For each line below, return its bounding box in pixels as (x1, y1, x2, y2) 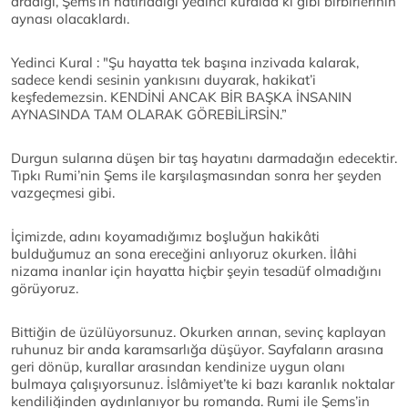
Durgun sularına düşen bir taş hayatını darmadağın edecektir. (11, 149, 397, 168)
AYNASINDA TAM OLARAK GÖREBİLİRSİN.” (11, 106, 287, 124)
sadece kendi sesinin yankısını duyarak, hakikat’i (11, 71, 316, 89)
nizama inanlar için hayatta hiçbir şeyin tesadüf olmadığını (11, 262, 382, 280)
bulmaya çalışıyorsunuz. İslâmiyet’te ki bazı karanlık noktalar (11, 375, 394, 393)
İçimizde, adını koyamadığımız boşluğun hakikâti (11, 228, 320, 246)
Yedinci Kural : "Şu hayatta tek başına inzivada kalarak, (11, 54, 359, 72)
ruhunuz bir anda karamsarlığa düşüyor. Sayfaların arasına (11, 341, 383, 359)
